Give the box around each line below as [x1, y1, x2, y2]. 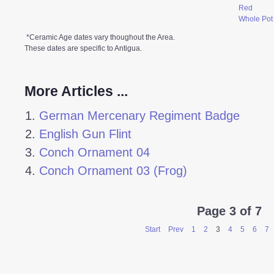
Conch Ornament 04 [39, 145, 150, 159]
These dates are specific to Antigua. [24, 43, 142, 53]
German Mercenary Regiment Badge [39, 108, 240, 122]
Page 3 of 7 [197, 204, 262, 218]
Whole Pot [239, 14, 273, 23]
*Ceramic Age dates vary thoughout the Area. [26, 32, 175, 42]
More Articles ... [24, 83, 128, 99]
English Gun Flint [39, 127, 132, 141]
